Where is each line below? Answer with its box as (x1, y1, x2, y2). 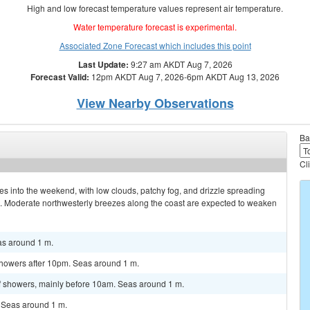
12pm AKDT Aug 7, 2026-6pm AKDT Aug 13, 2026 (89, 71, 280, 82)
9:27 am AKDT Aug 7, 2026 (128, 58, 232, 70)
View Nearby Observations (76, 94, 234, 112)
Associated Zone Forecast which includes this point (59, 39, 251, 51)
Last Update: (77, 58, 129, 71)
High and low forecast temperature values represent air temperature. (27, 2, 283, 14)
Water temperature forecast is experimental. (73, 21, 237, 33)
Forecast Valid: (30, 71, 89, 83)
